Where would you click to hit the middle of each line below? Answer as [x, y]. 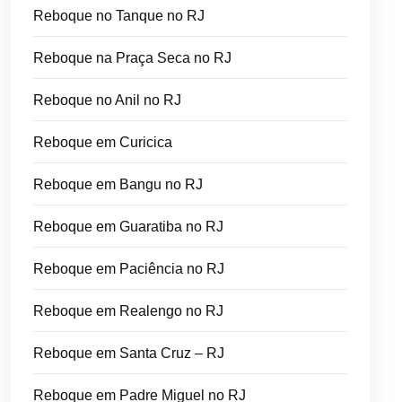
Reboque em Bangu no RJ [118, 184]
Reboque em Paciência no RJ [129, 268]
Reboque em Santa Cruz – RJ [129, 353]
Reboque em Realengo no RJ [128, 310]
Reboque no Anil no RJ [107, 100]
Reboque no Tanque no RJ [119, 15]
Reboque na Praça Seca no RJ [132, 57]
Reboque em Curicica [103, 142]
